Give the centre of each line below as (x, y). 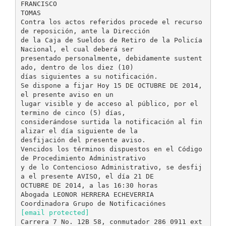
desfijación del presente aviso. (83, 140)
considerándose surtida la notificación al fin (111, 122)
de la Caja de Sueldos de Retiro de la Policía (111, 40)
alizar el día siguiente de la (79, 131)
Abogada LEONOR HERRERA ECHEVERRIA (87, 194)
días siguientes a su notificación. (89, 76)
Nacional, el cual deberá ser (77, 49)
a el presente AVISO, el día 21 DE (87, 176)
